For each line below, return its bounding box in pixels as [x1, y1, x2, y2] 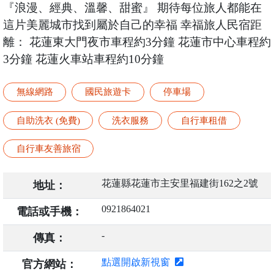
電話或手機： [17, 206, 83, 218]
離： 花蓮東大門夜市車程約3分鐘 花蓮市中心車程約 [2, 35, 271, 49]
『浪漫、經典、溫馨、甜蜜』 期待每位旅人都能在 [2, 1, 262, 15]
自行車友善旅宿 [16, 143, 81, 154]
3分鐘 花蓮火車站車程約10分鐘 [2, 53, 164, 66]
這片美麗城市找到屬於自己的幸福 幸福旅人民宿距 [2, 18, 262, 32]
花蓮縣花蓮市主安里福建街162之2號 [101, 178, 258, 189]
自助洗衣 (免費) [16, 114, 80, 125]
